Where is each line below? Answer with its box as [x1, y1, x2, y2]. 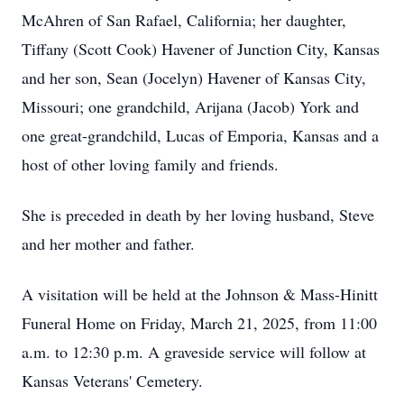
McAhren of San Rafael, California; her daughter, [22, 9, 346, 31]
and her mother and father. [22, 233, 200, 254]
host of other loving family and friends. [22, 153, 279, 175]
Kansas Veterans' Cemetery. [22, 370, 208, 391]
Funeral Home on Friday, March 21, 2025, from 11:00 [22, 312, 377, 334]
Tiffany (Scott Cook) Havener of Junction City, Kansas [22, 38, 380, 60]
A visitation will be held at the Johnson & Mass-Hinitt [22, 283, 378, 305]
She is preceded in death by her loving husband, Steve [22, 204, 374, 225]
